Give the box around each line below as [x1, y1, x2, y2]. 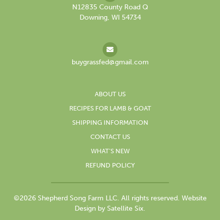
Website [181, 194, 207, 202]
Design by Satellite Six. [75, 204, 145, 213]
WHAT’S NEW [90, 147, 130, 155]
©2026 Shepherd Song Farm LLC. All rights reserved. [13, 194, 182, 202]
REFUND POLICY [85, 162, 135, 169]
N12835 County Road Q [72, 3, 148, 11]
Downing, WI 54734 [79, 13, 141, 22]
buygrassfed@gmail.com [71, 58, 149, 66]
